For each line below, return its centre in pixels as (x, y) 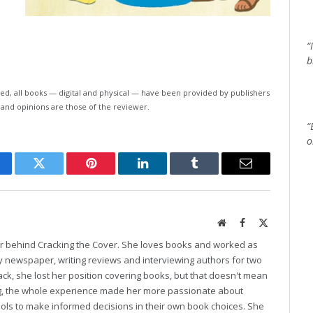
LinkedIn (165, 174)
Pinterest (112, 174)
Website (241, 222)
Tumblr (212, 174)
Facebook (263, 222)
